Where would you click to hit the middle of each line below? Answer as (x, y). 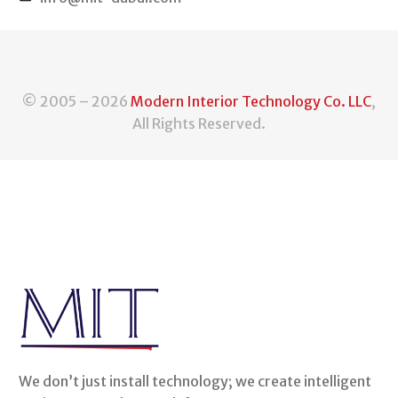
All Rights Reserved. (199, 124)
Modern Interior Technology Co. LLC (251, 102)
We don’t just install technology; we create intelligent (195, 382)
